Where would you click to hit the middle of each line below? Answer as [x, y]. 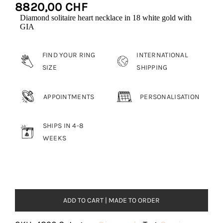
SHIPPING [152, 67]
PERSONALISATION [170, 97]
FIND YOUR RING [69, 55]
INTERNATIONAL [162, 55]
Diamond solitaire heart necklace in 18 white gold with [106, 18]
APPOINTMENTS [69, 97]
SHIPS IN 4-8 [63, 126]
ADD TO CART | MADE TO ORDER [111, 200]
